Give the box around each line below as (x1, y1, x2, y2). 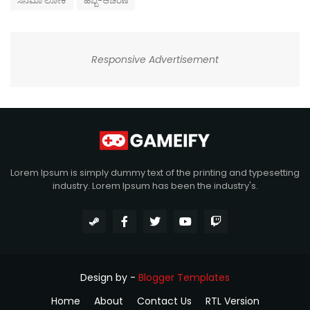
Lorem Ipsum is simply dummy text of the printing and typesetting (10, 166, 300, 180)
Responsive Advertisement (91, 53, 219, 67)
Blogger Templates (138, 271, 230, 285)
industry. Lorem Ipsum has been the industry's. (52, 179, 258, 193)
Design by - (80, 271, 138, 285)
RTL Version (205, 294, 259, 309)
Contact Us (136, 294, 192, 309)
